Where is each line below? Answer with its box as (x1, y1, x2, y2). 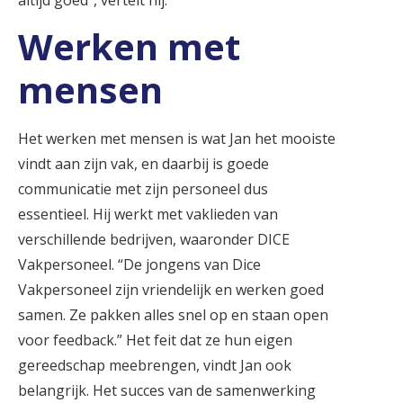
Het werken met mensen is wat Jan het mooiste (18, 128, 336, 148)
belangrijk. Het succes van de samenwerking (18, 380, 316, 400)
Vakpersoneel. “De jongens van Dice (18, 254, 261, 274)
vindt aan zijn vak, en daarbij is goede (18, 153, 269, 174)
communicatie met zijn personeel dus (18, 178, 268, 199)
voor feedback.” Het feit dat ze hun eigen (18, 329, 292, 350)
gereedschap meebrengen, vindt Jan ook (18, 354, 291, 375)
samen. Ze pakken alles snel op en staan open (18, 304, 328, 325)
